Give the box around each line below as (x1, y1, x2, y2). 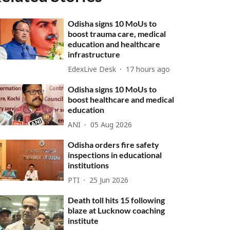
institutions (68, 160, 109, 170)
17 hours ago (126, 65, 170, 74)
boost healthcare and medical (68, 94, 175, 104)
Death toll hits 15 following (68, 195, 165, 205)
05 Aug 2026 (90, 121, 132, 130)
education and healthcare (68, 39, 161, 49)
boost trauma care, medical (68, 29, 166, 39)
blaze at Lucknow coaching (68, 205, 165, 215)
